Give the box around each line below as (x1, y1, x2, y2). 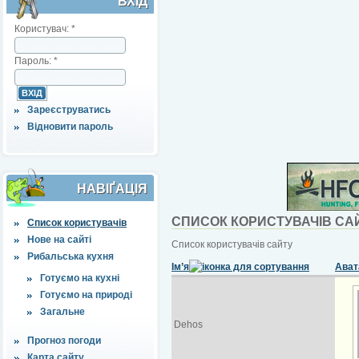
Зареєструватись (27, 103, 111, 115)
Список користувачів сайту (171, 238, 292, 250)
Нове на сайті (27, 233, 91, 245)
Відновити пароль (27, 120, 113, 132)
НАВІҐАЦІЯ (77, 181, 147, 196)
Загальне (40, 305, 85, 317)
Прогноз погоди (27, 334, 101, 346)
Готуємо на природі (40, 288, 132, 301)
